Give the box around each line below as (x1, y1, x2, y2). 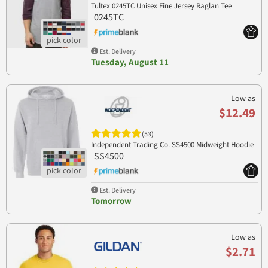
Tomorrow (90, 194, 132, 208)
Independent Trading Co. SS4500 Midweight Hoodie (90, 139, 254, 150)
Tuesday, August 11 (90, 56, 169, 69)
